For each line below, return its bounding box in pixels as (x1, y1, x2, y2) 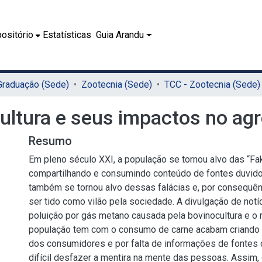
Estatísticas (43, 29, 92, 40)
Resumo (29, 134, 72, 148)
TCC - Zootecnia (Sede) (164, 79, 260, 90)
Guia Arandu (96, 29, 144, 40)
